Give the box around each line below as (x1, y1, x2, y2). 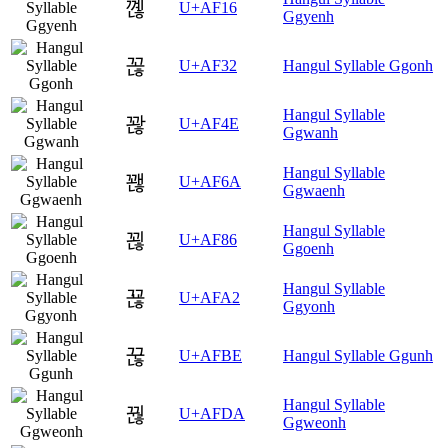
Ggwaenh (283, 182, 345, 200)
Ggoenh (283, 240, 334, 258)
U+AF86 (179, 231, 237, 249)
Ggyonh (283, 298, 335, 316)
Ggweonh (283, 414, 346, 432)
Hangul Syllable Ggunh (283, 347, 433, 365)
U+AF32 (179, 57, 237, 75)
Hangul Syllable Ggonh (283, 57, 433, 75)
